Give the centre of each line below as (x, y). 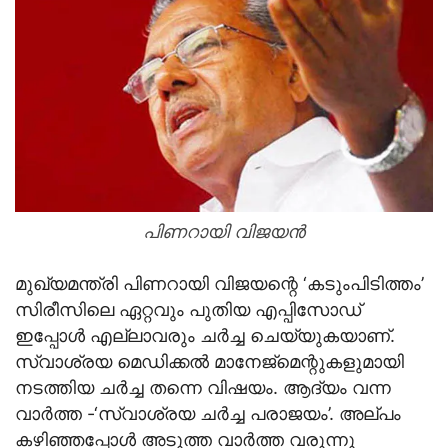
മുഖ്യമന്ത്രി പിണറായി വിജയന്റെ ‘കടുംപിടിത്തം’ (219, 283)
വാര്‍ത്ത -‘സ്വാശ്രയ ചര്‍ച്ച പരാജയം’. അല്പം (208, 413)
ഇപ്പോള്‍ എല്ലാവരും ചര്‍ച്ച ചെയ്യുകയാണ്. (205, 335)
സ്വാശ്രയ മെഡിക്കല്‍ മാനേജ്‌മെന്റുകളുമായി (209, 361)
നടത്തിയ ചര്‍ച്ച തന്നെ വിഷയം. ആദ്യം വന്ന (203, 387)
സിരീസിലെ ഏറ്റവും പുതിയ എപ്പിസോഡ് (188, 309)
